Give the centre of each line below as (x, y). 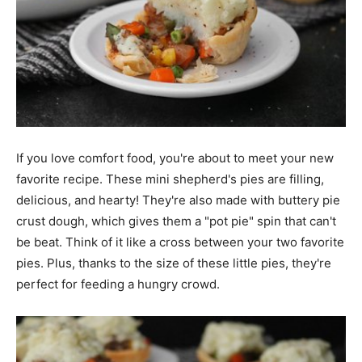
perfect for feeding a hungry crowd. (118, 284)
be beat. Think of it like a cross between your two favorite (180, 242)
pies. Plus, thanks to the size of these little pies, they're (174, 263)
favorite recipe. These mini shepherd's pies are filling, (170, 179)
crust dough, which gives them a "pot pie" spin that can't (176, 221)
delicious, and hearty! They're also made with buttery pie (178, 200)
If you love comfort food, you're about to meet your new (175, 158)
